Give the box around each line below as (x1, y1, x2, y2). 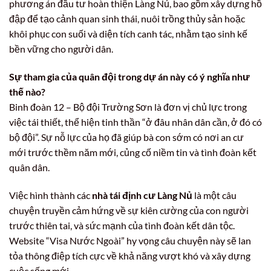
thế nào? (9, 86, 45, 98)
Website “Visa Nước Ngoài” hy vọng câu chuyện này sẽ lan (9, 234, 251, 246)
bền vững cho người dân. (9, 43, 113, 55)
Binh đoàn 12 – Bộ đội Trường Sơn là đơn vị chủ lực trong (9, 101, 247, 113)
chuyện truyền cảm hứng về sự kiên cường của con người (9, 204, 249, 216)
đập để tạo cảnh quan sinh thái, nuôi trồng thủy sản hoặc (9, 13, 245, 25)
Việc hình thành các (9, 189, 92, 201)
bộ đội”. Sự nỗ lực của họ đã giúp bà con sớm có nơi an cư (9, 131, 244, 143)
